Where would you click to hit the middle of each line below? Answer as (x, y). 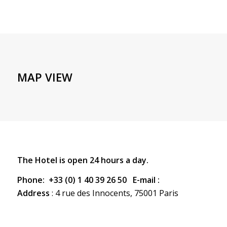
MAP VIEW (45, 77)
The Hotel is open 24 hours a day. (83, 160)
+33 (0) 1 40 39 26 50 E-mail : (104, 180)
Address (34, 193)
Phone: (31, 180)
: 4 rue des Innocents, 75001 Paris (115, 193)
